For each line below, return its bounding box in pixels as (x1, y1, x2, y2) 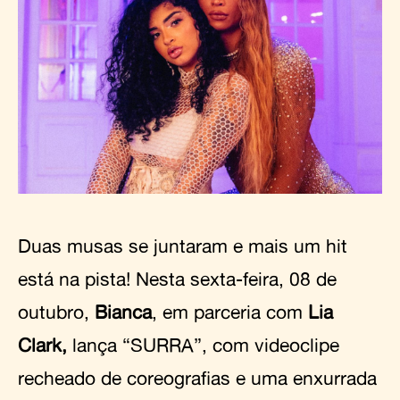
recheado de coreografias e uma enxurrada (18, 367, 377, 389)
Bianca (95, 301, 152, 323)
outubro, (18, 301, 95, 323)
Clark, (18, 334, 67, 356)
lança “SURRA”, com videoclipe (67, 334, 339, 356)
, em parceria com (152, 301, 308, 323)
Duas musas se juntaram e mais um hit (18, 235, 347, 257)
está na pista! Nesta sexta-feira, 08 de (18, 268, 337, 290)
